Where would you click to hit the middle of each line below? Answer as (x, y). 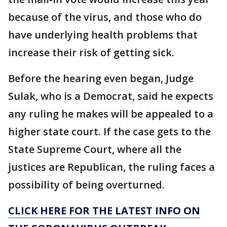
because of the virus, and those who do (105, 17)
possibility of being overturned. (86, 185)
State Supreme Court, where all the (95, 149)
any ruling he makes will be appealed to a (111, 114)
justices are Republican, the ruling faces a (111, 167)
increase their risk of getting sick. (91, 52)
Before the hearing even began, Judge (101, 78)
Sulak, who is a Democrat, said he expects (111, 96)
